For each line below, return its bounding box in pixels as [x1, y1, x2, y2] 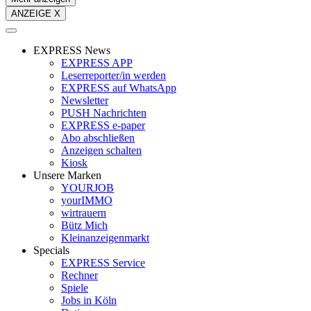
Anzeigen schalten [61, 144, 142, 157]
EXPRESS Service [61, 257, 145, 269]
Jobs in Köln [61, 294, 117, 307]
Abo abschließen [61, 132, 135, 144]
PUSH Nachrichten [61, 107, 146, 119]
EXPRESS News [33, 44, 110, 57]
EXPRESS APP [61, 57, 133, 69]
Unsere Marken [33, 169, 101, 182]
